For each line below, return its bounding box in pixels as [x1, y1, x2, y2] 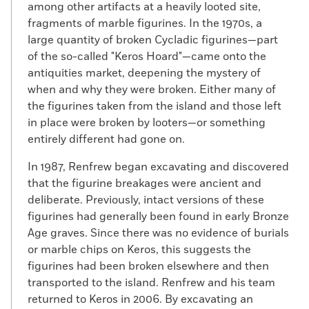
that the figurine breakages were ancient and [28, 176, 261, 191]
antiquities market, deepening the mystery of [28, 66, 261, 81]
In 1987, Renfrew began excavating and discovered [28, 159, 289, 175]
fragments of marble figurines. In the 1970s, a [28, 16, 262, 31]
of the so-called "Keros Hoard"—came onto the [28, 49, 266, 64]
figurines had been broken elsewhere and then [28, 259, 269, 274]
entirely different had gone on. [28, 132, 185, 147]
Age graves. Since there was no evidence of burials [28, 226, 289, 241]
